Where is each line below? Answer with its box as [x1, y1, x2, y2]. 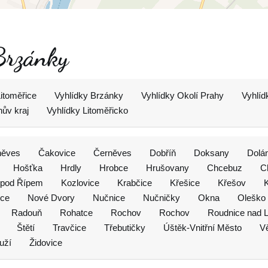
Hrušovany [146, 163, 189, 173]
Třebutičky [104, 223, 145, 233]
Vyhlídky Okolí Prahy [141, 90, 224, 100]
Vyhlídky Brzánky [54, 90, 123, 100]
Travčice [53, 223, 86, 233]
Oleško [237, 193, 266, 203]
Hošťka [13, 163, 42, 173]
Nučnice [93, 193, 125, 203]
